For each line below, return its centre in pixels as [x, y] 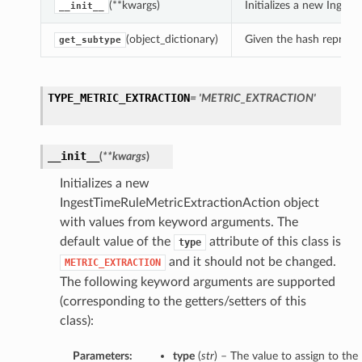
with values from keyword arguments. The [179, 223]
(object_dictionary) [172, 40]
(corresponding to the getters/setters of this [183, 302]
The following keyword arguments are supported [197, 282]
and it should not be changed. [250, 262]
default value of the [116, 242]
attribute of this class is [273, 242]
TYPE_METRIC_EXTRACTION [118, 98]
